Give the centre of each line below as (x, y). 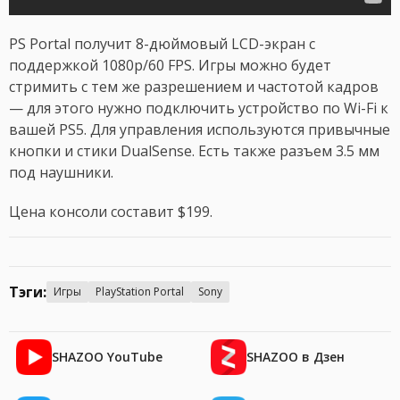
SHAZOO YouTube (107, 357)
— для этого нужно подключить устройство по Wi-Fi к (199, 108)
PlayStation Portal (140, 292)
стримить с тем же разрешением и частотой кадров (194, 87)
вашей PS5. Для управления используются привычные (200, 130)
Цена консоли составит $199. (111, 212)
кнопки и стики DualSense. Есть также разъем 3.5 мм (194, 151)
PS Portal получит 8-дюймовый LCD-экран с (162, 44)
